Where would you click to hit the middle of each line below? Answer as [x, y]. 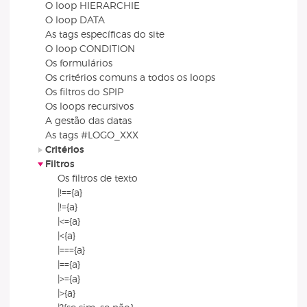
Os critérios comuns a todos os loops [131, 78]
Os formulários [79, 64]
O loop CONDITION [90, 49]
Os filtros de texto [97, 179]
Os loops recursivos [90, 107]
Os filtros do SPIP [85, 93]
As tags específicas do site [105, 35]
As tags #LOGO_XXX [92, 136]
